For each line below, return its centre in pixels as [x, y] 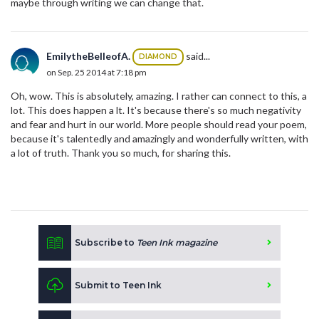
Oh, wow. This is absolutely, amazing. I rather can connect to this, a [159, 96]
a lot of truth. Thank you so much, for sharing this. [122, 153]
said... [197, 56]
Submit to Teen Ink [118, 286]
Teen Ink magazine [177, 243]
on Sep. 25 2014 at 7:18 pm [96, 73]
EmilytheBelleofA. [88, 56]
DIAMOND [158, 57]
